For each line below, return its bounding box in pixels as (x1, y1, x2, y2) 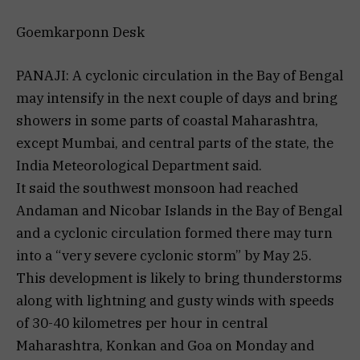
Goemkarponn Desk (16, 22, 145, 41)
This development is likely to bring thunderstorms (16, 268, 342, 287)
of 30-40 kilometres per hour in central (16, 313, 268, 332)
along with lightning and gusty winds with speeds (16, 291, 334, 309)
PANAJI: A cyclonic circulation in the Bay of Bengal (16, 66, 343, 84)
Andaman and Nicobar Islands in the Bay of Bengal (16, 201, 342, 219)
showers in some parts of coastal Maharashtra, (16, 111, 318, 129)
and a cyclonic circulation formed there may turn (16, 223, 333, 242)
